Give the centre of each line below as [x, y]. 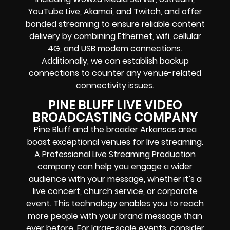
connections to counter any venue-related [115, 73]
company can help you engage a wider [115, 167]
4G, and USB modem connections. [115, 48]
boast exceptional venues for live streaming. [115, 142]
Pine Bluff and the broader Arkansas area [115, 130]
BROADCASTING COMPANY [115, 118]
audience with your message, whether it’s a [115, 179]
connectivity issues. [115, 85]
